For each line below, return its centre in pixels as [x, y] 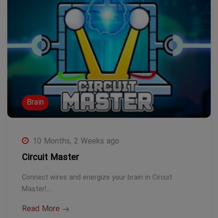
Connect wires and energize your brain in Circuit [97, 178]
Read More [41, 209]
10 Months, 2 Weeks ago [76, 142]
